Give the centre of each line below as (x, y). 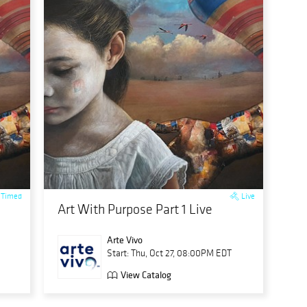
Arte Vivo (125, 240)
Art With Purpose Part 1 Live (135, 209)
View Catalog (146, 275)
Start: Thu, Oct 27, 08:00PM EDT (169, 253)
